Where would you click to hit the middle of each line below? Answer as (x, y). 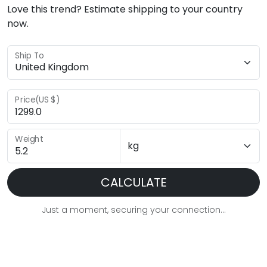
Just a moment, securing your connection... (133, 210)
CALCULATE (133, 182)
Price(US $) (38, 100)
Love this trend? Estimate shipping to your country (125, 9)
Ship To (30, 56)
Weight (29, 139)
